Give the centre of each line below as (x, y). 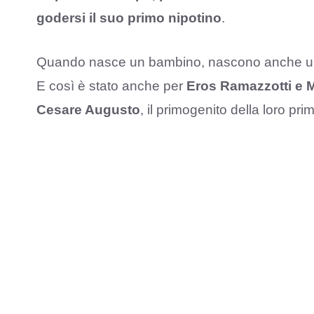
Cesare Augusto (88, 109)
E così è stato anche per (111, 86)
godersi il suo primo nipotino (129, 18)
